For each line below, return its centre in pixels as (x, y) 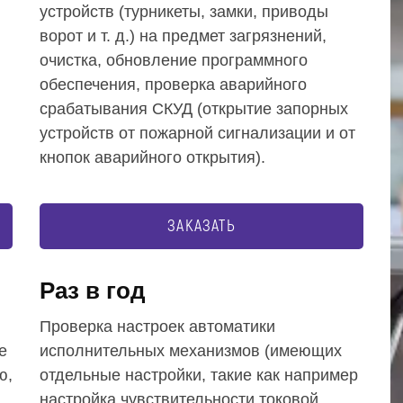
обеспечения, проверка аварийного (173, 85)
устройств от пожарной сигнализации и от (197, 133)
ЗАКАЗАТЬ (201, 226)
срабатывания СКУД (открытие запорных (194, 109)
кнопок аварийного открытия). (152, 157)
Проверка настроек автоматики (157, 327)
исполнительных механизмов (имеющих (191, 351)
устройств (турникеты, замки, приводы (184, 12)
